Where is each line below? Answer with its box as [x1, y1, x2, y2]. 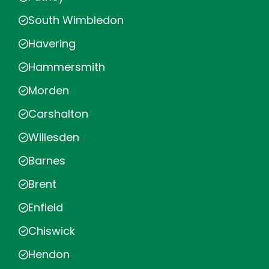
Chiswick [28, 223, 75, 238]
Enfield [28, 200, 63, 215]
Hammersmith [28, 59, 105, 74]
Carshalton [28, 106, 88, 121]
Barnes [28, 153, 65, 168]
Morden [28, 83, 69, 98]
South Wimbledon [28, 13, 124, 28]
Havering [28, 36, 76, 51]
